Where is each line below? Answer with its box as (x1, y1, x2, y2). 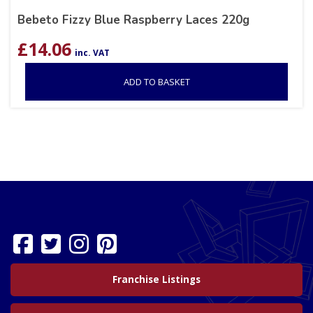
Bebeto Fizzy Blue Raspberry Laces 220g (17, 12, 249, 29)
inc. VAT (75, 47, 110, 59)
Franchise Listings (112, 273, 201, 286)
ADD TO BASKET (123, 75, 190, 89)
